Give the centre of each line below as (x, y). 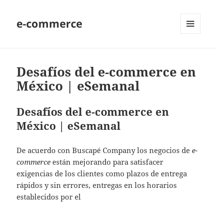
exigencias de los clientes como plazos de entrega (102, 174)
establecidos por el (49, 197)
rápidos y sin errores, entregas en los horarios (97, 185)
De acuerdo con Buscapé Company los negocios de (104, 150)
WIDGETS (194, 54)
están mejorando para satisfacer (107, 162)
